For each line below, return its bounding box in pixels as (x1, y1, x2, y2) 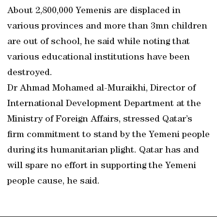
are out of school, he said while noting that (7, 37, 190, 47)
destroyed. (7, 68, 52, 78)
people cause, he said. (7, 177, 100, 186)
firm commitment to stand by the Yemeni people (7, 130, 210, 140)
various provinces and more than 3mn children (7, 22, 207, 31)
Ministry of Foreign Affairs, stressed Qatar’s (7, 115, 192, 124)
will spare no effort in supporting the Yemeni (7, 161, 196, 171)
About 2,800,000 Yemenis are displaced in (7, 6, 181, 16)
